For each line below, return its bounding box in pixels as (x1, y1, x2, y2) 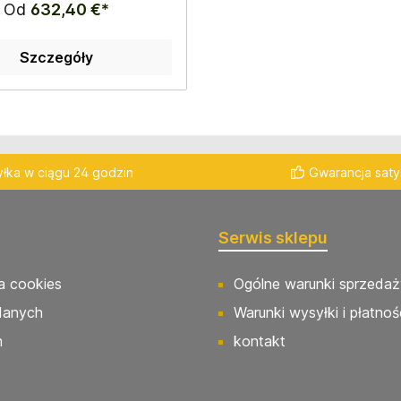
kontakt (234, 332, 286, 350)
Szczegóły (19, 47, 93, 66)
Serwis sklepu (218, 228, 328, 247)
